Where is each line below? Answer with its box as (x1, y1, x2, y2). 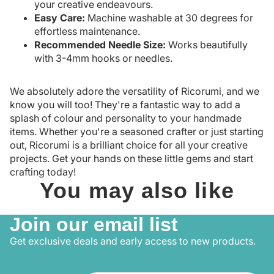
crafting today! (10, 166, 76, 179)
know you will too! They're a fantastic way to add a (10, 98, 240, 111)
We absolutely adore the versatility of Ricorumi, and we (10, 85, 259, 98)
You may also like (40, 178, 234, 204)
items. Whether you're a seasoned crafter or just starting (10, 125, 264, 138)
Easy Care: (34, 12, 85, 24)
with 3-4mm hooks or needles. (34, 52, 172, 65)
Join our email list (10, 213, 178, 236)
